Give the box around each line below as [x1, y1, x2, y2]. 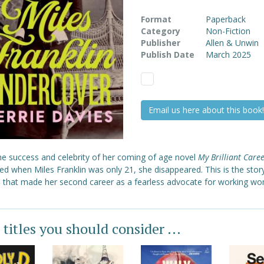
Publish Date [140, 49, 194, 60]
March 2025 [205, 49, 251, 60]
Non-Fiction [205, 25, 250, 37]
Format [140, 14, 171, 25]
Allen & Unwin [205, 37, 259, 48]
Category [140, 25, 180, 37]
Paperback [205, 14, 246, 25]
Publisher [140, 37, 180, 48]
